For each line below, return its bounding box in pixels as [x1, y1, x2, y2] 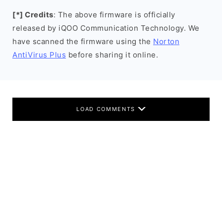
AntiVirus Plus [12, 50, 66, 59]
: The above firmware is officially [53, 10, 175, 19]
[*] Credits [12, 10, 54, 19]
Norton [153, 37, 179, 46]
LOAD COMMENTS [76, 106, 138, 112]
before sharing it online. [66, 50, 158, 59]
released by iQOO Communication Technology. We [12, 23, 200, 33]
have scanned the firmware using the [12, 37, 153, 46]
